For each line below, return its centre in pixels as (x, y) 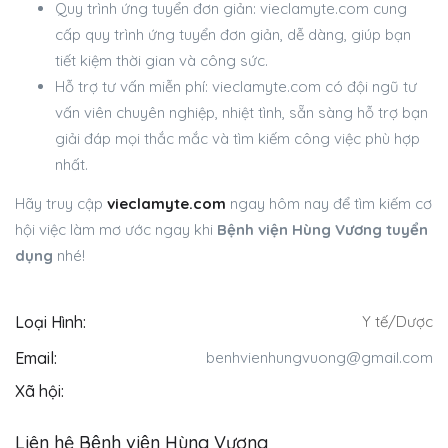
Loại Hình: (50, 321)
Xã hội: (39, 390)
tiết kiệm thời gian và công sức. (161, 60)
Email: (36, 357)
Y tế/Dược (397, 321)
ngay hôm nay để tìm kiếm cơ (329, 203)
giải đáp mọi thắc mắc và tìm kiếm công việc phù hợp (237, 138)
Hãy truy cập (61, 203)
